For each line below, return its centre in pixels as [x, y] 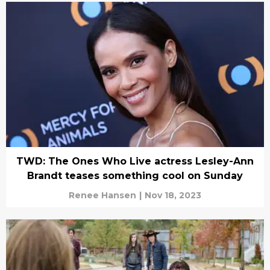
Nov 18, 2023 [173, 195]
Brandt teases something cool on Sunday [135, 175]
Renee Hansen [102, 195]
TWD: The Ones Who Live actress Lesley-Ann [135, 161]
